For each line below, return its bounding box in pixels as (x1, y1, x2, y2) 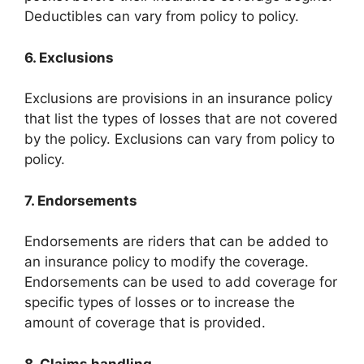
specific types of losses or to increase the (24, 294, 295, 310)
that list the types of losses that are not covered (24, 110, 338, 127)
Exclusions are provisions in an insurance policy (24, 90, 332, 106)
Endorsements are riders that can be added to (24, 233, 328, 249)
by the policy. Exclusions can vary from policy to (24, 131, 335, 147)
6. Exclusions (24, 49, 114, 66)
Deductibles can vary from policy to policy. (24, 8, 299, 24)
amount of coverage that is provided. (24, 314, 266, 331)
